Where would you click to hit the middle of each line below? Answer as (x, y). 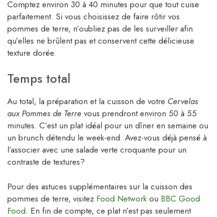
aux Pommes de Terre (44, 114)
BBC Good (180, 198)
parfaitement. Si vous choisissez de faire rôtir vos (93, 16)
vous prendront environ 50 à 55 (139, 114)
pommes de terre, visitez (52, 198)
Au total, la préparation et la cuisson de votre (87, 101)
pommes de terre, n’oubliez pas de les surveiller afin (100, 28)
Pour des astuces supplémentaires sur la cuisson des (100, 186)
